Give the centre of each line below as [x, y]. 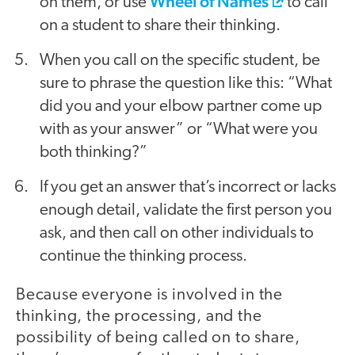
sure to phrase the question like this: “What [186, 84]
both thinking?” [94, 153]
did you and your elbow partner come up [181, 107]
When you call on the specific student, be [180, 61]
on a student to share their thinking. [160, 26]
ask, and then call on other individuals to [177, 234]
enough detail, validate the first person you [186, 211]
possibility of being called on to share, [158, 338]
